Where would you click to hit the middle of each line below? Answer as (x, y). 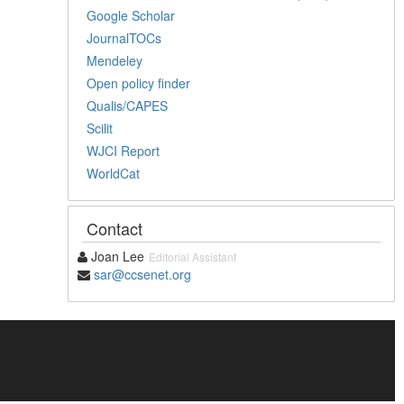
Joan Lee (116, 256)
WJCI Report (124, 150)
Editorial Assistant (193, 256)
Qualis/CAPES (128, 105)
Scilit (100, 128)
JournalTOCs (124, 37)
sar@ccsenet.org (143, 274)
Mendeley (115, 60)
